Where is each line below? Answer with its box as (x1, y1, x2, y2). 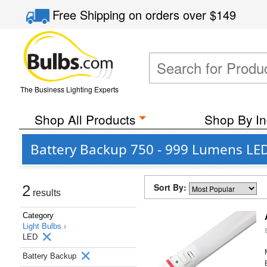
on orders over (129, 6, 210, 23)
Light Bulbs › (23, 222, 66, 231)
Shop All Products (34, 110, 135, 128)
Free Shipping (52, 6, 129, 23)
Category (23, 211, 54, 220)
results (30, 188, 61, 198)
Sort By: (154, 181, 189, 193)
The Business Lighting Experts (20, 84, 119, 94)
